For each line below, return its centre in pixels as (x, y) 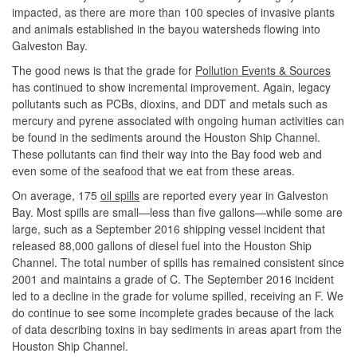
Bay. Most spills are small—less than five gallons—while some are (177, 212)
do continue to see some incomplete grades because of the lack (173, 312)
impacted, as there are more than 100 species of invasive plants (173, 12)
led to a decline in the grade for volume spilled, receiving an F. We (178, 295)
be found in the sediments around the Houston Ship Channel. (166, 137)
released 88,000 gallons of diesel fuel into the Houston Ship (162, 245)
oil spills (120, 195)
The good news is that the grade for (104, 70)
